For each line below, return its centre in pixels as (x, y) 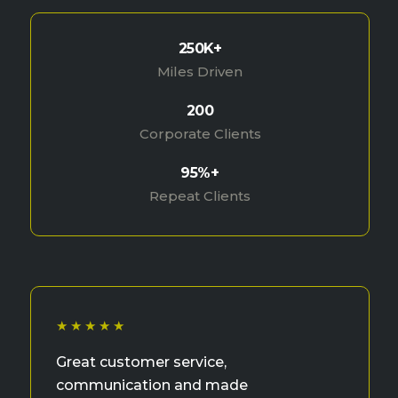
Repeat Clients (200, 196)
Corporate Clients (200, 134)
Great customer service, (141, 362)
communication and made (152, 386)
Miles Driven (200, 72)
